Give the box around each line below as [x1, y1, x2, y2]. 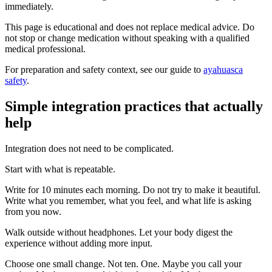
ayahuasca [203, 64, 243, 75]
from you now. [5, 206, 61, 217]
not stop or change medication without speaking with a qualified [5, 32, 250, 43]
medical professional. [5, 43, 86, 54]
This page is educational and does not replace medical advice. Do [5, 21, 254, 32]
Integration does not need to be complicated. [5, 143, 174, 154]
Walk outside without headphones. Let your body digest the [5, 226, 233, 237]
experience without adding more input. [5, 237, 152, 248]
